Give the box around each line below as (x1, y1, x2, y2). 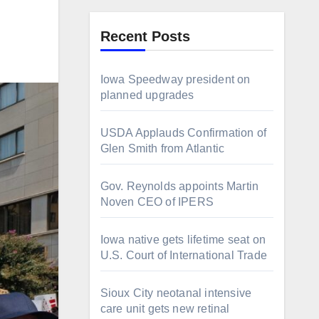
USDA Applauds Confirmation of (100, 127, 267, 139)
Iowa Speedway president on (100, 73, 251, 85)
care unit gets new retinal (100, 303, 230, 315)
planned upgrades (100, 89, 194, 101)
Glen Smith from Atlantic (100, 142, 225, 155)
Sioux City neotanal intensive (100, 287, 252, 299)
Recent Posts (100, 28, 190, 44)
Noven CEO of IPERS (100, 196, 217, 208)
